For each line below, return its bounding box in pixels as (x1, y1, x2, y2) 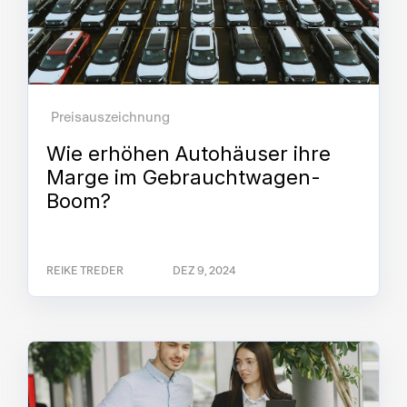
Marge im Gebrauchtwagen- (46, 164, 321, 189)
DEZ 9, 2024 (173, 263, 236, 278)
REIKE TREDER (46, 263, 124, 278)
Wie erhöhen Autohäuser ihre (46, 141, 331, 165)
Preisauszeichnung (51, 107, 170, 125)
